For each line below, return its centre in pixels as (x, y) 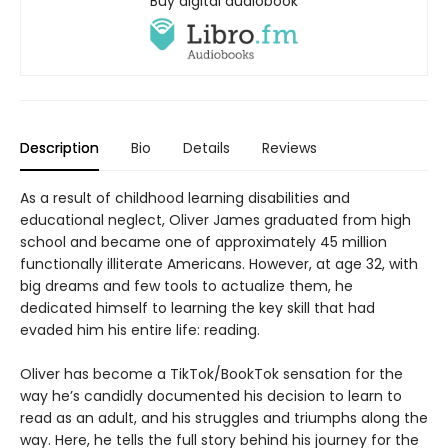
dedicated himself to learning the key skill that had (197, 307)
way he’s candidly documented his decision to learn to (211, 395)
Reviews (289, 147)
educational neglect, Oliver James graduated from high (215, 219)
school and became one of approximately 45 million (203, 241)
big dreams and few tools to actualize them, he (186, 285)
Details (206, 147)
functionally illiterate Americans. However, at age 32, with (219, 263)
